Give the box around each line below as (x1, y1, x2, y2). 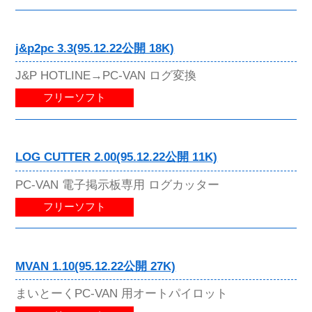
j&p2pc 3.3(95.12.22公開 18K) (15, 42, 175, 56)
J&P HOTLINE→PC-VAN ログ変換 (15, 68, 197, 83)
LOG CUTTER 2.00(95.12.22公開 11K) (15, 150, 218, 164)
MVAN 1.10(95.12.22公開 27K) (15, 259, 176, 273)
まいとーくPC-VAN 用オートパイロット (15, 286, 228, 300)
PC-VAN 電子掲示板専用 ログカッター (15, 177, 220, 192)
